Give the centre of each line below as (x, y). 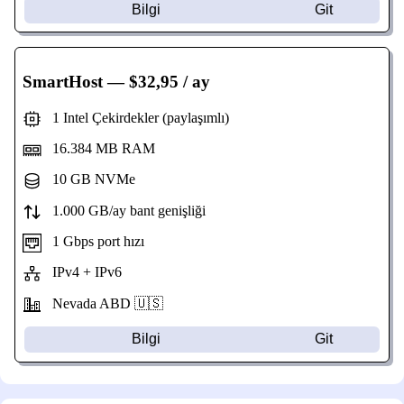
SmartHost (63, 82)
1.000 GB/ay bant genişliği (123, 210)
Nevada (70, 303)
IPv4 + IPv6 (81, 272)
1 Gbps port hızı (92, 241)
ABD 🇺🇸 (131, 303)
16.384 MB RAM (98, 148)
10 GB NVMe (88, 179)
